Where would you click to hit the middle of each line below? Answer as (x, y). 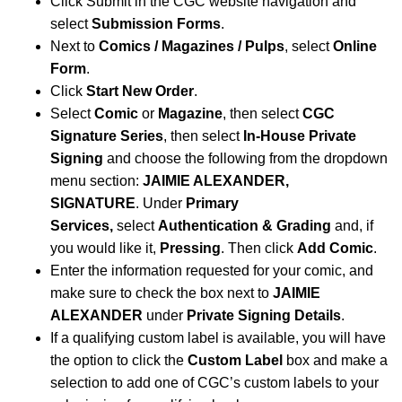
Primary (212, 204)
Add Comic (335, 249)
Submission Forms (156, 24)
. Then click (259, 249)
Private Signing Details (264, 316)
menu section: (96, 181)
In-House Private (300, 136)
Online (355, 47)
